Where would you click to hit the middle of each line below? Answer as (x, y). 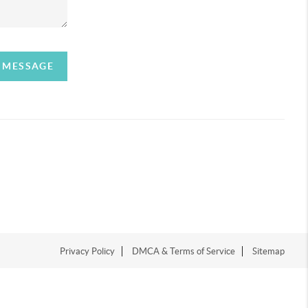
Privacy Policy (88, 251)
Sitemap (269, 251)
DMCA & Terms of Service (184, 251)
